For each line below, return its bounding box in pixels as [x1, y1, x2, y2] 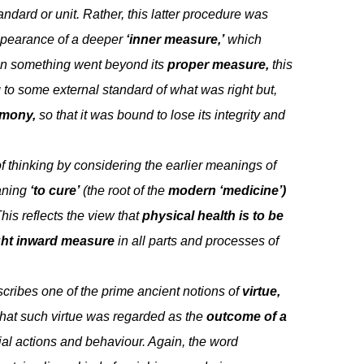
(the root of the [80, 183, 169, 197]
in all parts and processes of [115, 233, 279, 248]
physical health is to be [142, 208, 284, 223]
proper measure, [167, 57, 270, 71]
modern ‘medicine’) [168, 183, 287, 197]
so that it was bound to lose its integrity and [36, 107, 286, 122]
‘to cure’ [30, 183, 80, 197]
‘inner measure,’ [126, 32, 225, 46]
